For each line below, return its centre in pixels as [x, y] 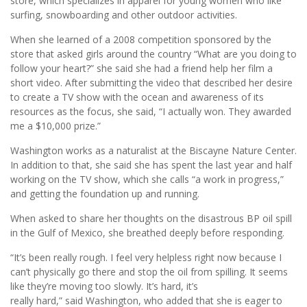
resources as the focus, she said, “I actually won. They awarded [151, 112]
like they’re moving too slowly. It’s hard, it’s [104, 286]
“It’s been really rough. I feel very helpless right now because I [146, 258]
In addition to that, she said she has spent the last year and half [151, 165]
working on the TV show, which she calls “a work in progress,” [147, 180]
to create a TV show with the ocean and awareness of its [137, 97]
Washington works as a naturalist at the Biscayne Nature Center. [153, 151]
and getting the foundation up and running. [105, 194]
